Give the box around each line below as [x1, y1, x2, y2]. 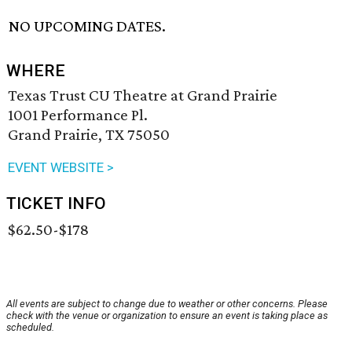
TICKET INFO [6, 194, 106, 214]
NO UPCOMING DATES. [9, 16, 167, 36]
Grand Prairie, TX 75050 [8, 125, 170, 145]
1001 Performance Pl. [8, 105, 148, 125]
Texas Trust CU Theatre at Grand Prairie [8, 86, 277, 105]
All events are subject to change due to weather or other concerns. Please [6, 298, 328, 310]
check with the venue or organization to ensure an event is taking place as [6, 310, 328, 322]
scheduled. [6, 321, 54, 334]
